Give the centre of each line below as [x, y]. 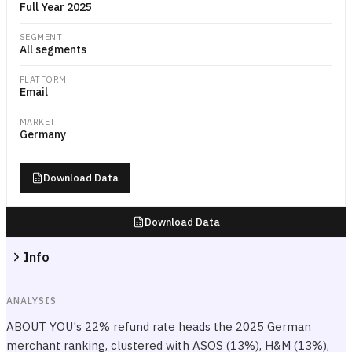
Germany [43, 134]
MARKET [38, 122]
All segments [53, 49]
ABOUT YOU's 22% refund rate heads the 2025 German [159, 326]
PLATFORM [43, 79]
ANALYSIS [31, 301]
